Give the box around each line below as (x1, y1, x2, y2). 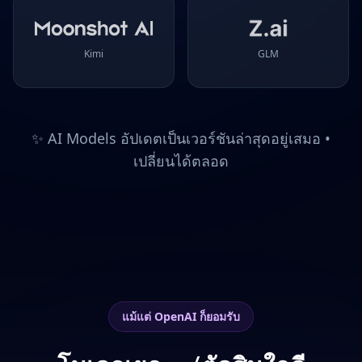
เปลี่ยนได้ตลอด (133, 151, 229, 170)
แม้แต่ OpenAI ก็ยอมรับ (122, 309, 240, 324)
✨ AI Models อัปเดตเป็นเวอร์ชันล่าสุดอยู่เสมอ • (32, 128, 330, 148)
